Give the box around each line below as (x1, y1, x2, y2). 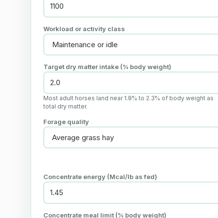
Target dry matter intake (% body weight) (43, 63, 171, 71)
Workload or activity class (43, 25, 125, 33)
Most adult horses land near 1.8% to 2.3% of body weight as (43, 94, 214, 102)
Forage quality (43, 118, 89, 126)
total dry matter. (43, 103, 88, 110)
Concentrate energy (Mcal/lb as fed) (43, 173, 157, 181)
